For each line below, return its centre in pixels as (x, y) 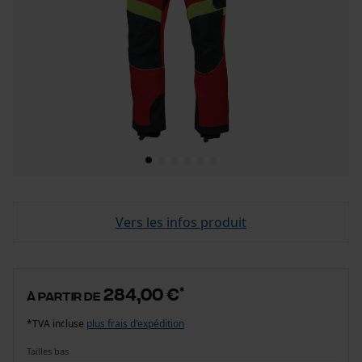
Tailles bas (48, 351)
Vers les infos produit (181, 222)
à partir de (63, 295)
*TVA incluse (57, 324)
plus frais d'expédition (135, 324)
